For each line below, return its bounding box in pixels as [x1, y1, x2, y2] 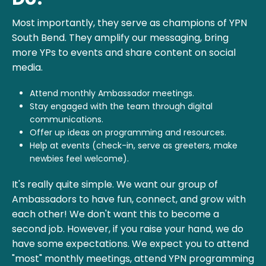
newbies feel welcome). [30, 152, 131, 164]
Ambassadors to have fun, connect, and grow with [12, 192, 246, 206]
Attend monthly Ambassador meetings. [30, 87, 194, 99]
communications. [30, 113, 103, 125]
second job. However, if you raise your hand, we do [12, 221, 243, 236]
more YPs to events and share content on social [12, 45, 236, 59]
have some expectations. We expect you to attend [12, 236, 249, 251]
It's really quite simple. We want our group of [12, 177, 218, 191]
